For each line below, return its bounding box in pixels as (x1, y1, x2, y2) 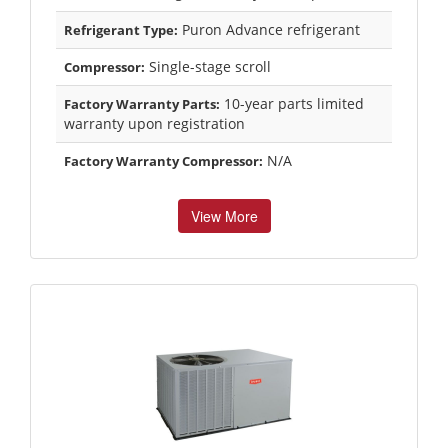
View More (190, 205, 258, 226)
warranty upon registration (64, 113, 245, 133)
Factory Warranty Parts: (64, 94, 220, 113)
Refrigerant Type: (64, 20, 178, 39)
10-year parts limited (220, 93, 364, 113)
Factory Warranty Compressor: (64, 151, 263, 170)
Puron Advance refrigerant (178, 19, 360, 39)
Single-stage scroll (145, 56, 271, 76)
